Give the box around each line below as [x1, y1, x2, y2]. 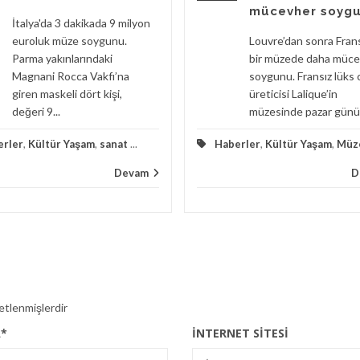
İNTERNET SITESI [191, 325, 288, 342]
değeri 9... [12, 104, 60, 119]
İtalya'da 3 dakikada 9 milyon [12, 16, 150, 31]
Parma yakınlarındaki [12, 51, 112, 66]
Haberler [215, 137, 260, 151]
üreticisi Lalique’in [249, 87, 337, 101]
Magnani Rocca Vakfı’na [12, 69, 129, 84]
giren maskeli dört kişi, [12, 87, 122, 101]
